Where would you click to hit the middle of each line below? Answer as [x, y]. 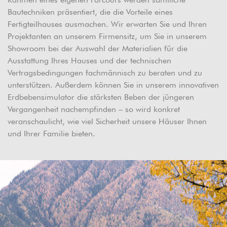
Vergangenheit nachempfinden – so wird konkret [94, 109]
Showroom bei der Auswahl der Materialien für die [98, 49]
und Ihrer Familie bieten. [51, 134]
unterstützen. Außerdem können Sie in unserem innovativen [113, 85]
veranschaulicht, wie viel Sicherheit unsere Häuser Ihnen [107, 122]
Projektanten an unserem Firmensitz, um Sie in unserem [107, 36]
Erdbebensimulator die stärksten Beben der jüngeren [101, 97]
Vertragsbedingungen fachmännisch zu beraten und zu [105, 73]
